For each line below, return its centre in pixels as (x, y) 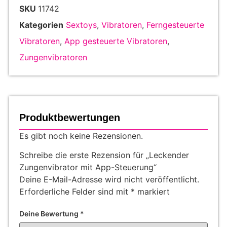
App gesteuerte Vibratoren (116, 41)
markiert (152, 192)
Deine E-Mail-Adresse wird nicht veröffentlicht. (109, 180)
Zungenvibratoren (53, 57)
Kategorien (41, 25)
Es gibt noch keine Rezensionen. (81, 136)
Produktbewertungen (69, 118)
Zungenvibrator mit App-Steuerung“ (88, 167)
